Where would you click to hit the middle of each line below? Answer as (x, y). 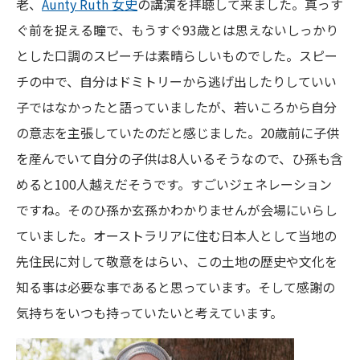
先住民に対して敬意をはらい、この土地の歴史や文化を (177, 261)
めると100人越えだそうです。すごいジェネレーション (174, 184)
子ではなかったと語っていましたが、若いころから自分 (176, 107)
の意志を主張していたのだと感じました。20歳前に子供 (178, 133)
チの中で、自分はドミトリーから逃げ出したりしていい (176, 81)
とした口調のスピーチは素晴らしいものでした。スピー (177, 55)
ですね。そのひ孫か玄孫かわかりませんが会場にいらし (177, 210)
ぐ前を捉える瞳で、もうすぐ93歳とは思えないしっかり (177, 30)
